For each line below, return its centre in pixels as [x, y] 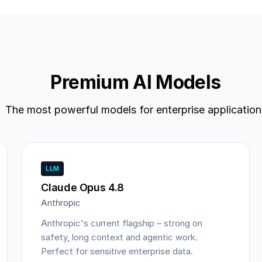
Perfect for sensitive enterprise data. [117, 251]
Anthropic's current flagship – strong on [122, 223]
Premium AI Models [136, 82]
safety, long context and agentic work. [120, 237]
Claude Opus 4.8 [82, 187]
